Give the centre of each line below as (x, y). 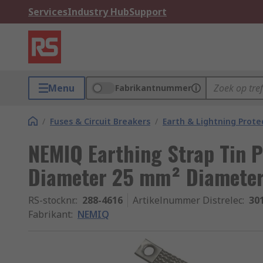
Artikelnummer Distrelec (188, 200)
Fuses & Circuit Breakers (100, 121)
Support (148, 12)
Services (48, 12)
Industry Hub (98, 12)
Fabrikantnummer (153, 88)
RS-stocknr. (52, 200)
